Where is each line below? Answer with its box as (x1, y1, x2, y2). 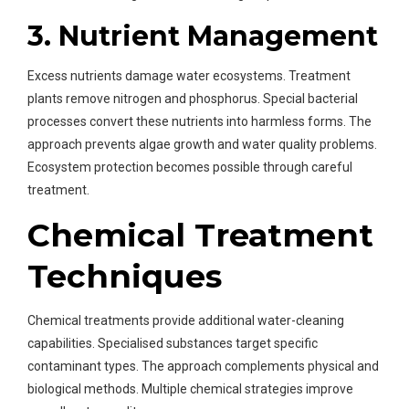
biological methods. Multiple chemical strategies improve (27, 382, 353, 397)
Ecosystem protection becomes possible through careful (27, 160, 352, 175)
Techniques (27, 257, 222, 297)
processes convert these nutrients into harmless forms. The (27, 114, 372, 130)
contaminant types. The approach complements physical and (27, 359, 379, 374)
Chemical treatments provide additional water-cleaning (27, 313, 344, 329)
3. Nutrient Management (27, 19, 378, 54)
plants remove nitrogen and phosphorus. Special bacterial (27, 91, 358, 107)
